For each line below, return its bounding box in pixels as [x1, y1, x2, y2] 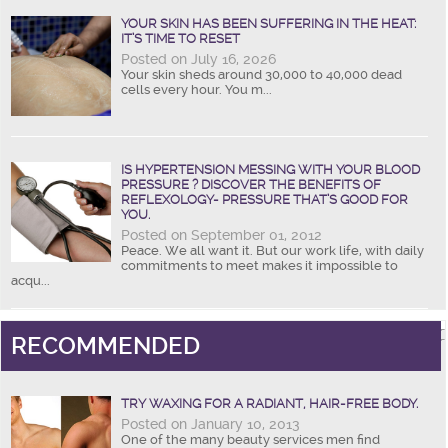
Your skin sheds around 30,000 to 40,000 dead [121, 66, 402, 82]
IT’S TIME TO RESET [121, 30, 240, 46]
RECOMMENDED [11, 331, 200, 360]
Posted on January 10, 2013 [121, 415, 300, 432]
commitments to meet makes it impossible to [121, 257, 398, 273]
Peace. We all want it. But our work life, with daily [121, 242, 424, 258]
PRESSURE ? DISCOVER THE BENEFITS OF [121, 176, 381, 192]
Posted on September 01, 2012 [121, 226, 322, 243]
